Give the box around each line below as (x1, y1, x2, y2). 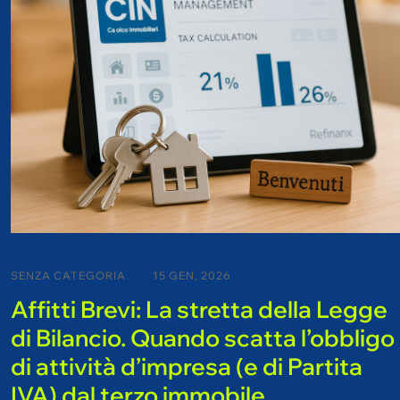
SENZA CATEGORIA (11, 268, 126, 282)
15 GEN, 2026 (153, 268, 231, 282)
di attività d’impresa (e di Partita (11, 351, 362, 381)
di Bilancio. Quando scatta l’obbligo (11, 322, 395, 353)
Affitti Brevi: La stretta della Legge (11, 294, 387, 324)
